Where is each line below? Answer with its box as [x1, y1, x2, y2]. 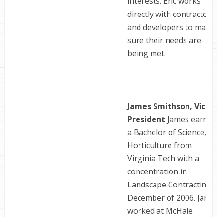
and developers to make [127, 22, 215, 32]
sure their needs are [127, 35, 201, 46]
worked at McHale [127, 205, 193, 216]
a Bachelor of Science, [127, 127, 206, 138]
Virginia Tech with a [127, 153, 199, 164]
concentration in [127, 166, 187, 177]
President [127, 114, 167, 124]
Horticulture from [127, 140, 192, 151]
